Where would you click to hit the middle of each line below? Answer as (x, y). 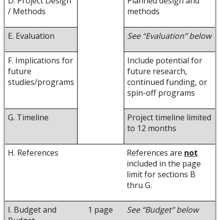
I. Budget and (32, 209)
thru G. (139, 185)
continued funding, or (167, 82)
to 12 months (151, 128)
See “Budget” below (162, 209)
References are (154, 152)
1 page (100, 209)
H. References (33, 152)
